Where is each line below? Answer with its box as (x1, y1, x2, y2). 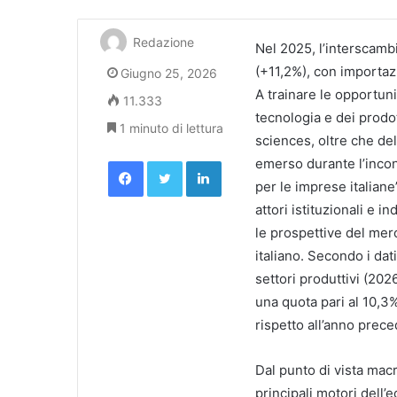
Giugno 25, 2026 (121, 66, 217, 82)
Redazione (133, 35, 194, 51)
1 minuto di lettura (116, 121, 223, 136)
